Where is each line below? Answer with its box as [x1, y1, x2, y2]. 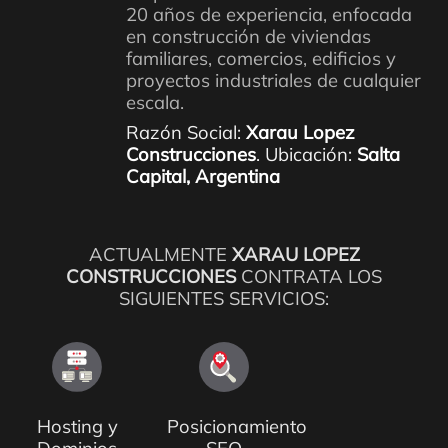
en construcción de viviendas [125, 25, 371, 49]
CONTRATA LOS [236, 265, 382, 289]
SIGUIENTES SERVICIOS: [119, 287, 329, 311]
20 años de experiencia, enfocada [125, 3, 412, 27]
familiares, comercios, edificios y [125, 47, 396, 71]
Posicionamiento [166, 415, 307, 439]
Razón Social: [125, 121, 246, 145]
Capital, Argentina [125, 165, 280, 189]
